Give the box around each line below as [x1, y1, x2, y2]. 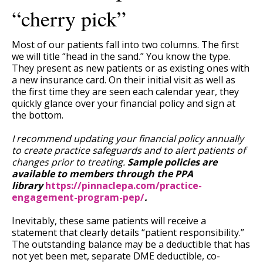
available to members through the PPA [12, 167, 193, 180]
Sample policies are [127, 155, 217, 168]
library [12, 178, 43, 192]
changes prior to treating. [12, 155, 127, 168]
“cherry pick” [12, 4, 126, 32]
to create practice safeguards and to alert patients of [12, 143, 245, 157]
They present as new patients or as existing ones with [12, 61, 249, 75]
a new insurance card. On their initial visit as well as [12, 73, 235, 86]
